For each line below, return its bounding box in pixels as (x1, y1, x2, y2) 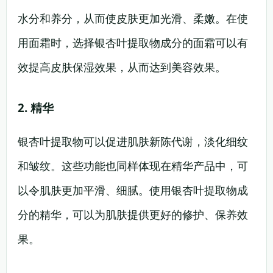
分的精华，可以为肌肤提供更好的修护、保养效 (18, 207, 248, 222)
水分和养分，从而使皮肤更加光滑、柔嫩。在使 (18, 11, 248, 26)
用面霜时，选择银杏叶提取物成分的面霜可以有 (18, 35, 248, 50)
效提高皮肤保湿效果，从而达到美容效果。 (18, 60, 226, 74)
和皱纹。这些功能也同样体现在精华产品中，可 (18, 158, 248, 173)
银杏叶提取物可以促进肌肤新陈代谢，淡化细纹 (18, 134, 248, 149)
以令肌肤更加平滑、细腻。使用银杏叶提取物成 (18, 183, 248, 197)
